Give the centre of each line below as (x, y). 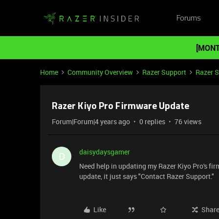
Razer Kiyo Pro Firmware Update (120, 107)
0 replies (152, 121)
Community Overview (100, 72)
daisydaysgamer (105, 152)
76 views (188, 121)
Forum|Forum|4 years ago (91, 121)
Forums (188, 18)
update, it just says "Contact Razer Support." (147, 176)
